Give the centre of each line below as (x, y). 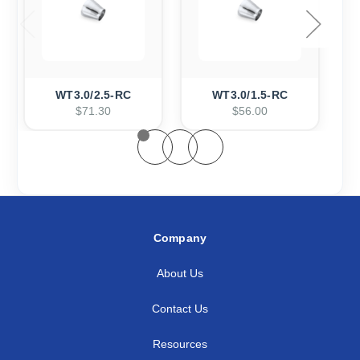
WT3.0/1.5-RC (250, 95)
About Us (180, 273)
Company (180, 238)
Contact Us (180, 308)
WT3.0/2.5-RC (93, 95)
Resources (180, 344)
